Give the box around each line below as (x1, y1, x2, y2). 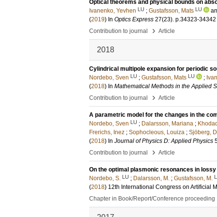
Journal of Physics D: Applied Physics (114, 138, 213, 144)
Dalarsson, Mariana (141, 120, 193, 127)
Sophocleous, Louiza (129, 129, 185, 136)
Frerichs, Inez (89, 129, 124, 136)
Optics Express (114, 16, 154, 23)
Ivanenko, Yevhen (89, 7, 136, 14)
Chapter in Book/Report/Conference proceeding (89, 195, 215, 202)
